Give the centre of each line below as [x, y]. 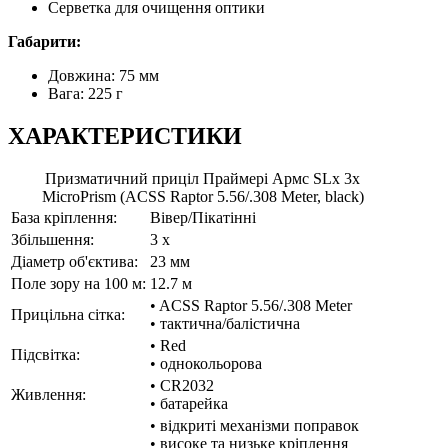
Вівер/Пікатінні [203, 217]
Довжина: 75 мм [103, 76]
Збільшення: [52, 239]
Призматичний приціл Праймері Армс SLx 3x [202, 178]
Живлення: [48, 394]
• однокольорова [206, 363]
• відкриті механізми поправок [254, 425]
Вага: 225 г [85, 94]
